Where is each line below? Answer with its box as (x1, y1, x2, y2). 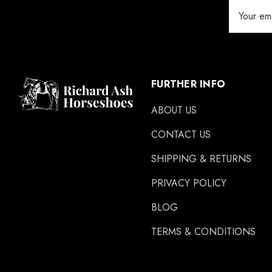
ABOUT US (151, 103, 197, 117)
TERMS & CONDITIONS (151, 225, 256, 239)
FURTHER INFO (151, 77, 225, 91)
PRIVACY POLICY (151, 176, 226, 190)
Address (229, 15, 264, 29)
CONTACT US (151, 127, 211, 141)
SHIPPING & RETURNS (151, 152, 251, 166)
